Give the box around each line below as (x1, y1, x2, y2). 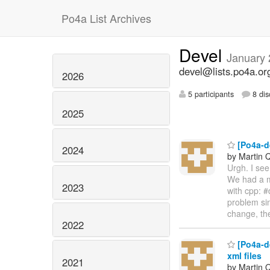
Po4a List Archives (61, 10, 151, 26)
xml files (227, 250, 262, 262)
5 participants (186, 89, 234, 100)
